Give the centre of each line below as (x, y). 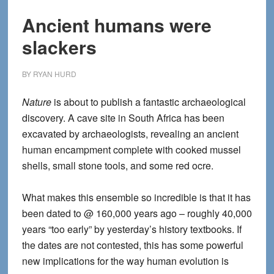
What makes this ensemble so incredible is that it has (136, 197)
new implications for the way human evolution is (125, 261)
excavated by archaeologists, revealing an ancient (130, 134)
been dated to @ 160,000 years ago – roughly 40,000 (137, 213)
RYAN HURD (54, 74)
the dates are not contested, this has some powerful (132, 245)
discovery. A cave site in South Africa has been (123, 118)
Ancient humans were (117, 25)
